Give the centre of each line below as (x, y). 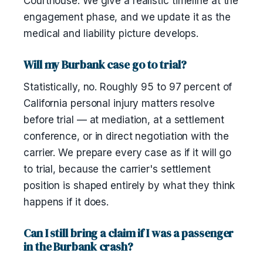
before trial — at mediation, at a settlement (124, 120)
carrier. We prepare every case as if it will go (128, 153)
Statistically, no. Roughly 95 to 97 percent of (128, 87)
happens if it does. (66, 202)
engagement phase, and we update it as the (127, 17)
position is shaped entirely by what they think (129, 186)
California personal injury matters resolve (119, 103)
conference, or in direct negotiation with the (126, 136)
